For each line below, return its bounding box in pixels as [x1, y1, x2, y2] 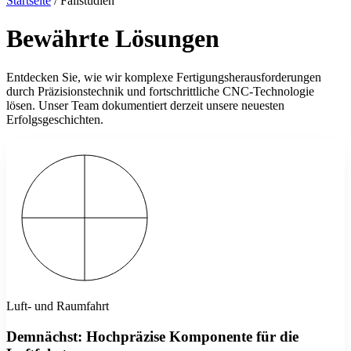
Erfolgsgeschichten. [6, 112, 103, 126]
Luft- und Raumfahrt [6, 299, 109, 313]
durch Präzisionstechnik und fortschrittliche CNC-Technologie [6, 84, 314, 98]
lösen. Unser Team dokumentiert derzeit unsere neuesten [6, 98, 284, 112]
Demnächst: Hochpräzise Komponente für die [6, 327, 299, 345]
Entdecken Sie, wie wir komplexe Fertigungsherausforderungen [6, 70, 321, 84]
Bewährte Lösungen [6, 24, 219, 53]
